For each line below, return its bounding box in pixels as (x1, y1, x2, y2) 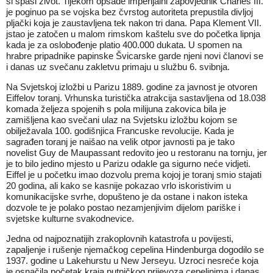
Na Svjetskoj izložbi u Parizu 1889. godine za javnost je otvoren (6, 82, 257, 92)
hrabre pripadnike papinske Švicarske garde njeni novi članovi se (6, 51, 263, 61)
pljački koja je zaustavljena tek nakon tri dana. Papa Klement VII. (6, 18, 261, 28)
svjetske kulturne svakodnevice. (6, 213, 134, 224)
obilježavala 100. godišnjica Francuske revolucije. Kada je (6, 126, 234, 136)
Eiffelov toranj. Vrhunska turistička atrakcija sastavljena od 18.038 (6, 93, 266, 103)
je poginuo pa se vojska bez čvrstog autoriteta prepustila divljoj (6, 7, 253, 17)
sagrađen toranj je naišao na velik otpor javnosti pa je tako (6, 136, 235, 147)
